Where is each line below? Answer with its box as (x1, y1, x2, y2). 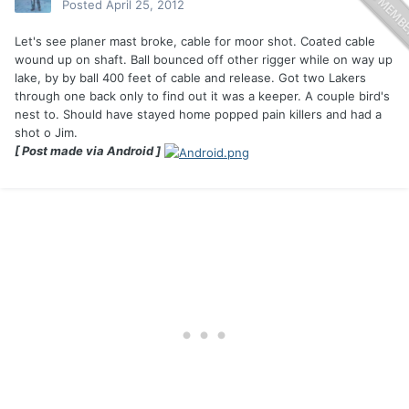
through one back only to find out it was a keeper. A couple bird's (15, 89, 390, 104)
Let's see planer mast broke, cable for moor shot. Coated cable (15, 34, 375, 49)
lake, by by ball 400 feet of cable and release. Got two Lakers (15, 70, 366, 86)
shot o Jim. (15, 125, 78, 141)
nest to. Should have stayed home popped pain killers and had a (15, 107, 382, 122)
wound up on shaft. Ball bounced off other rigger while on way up (15, 52, 393, 68)
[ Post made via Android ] (15, 143, 161, 159)
